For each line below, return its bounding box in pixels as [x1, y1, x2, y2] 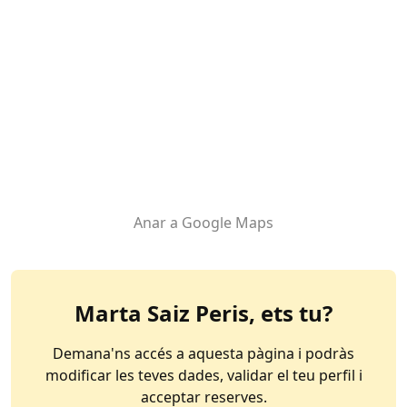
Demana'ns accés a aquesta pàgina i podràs [53, 343, 354, 363]
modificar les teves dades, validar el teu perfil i [45, 365, 319, 385]
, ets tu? [249, 298, 333, 328]
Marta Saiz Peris [74, 298, 249, 328]
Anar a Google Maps [134, 213, 273, 233]
